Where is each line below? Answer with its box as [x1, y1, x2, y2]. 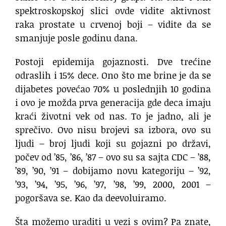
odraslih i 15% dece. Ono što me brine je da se [15, 68, 211, 82]
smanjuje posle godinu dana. [15, 31, 138, 44]
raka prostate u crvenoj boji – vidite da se [15, 17, 211, 31]
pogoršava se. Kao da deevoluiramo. [15, 191, 166, 204]
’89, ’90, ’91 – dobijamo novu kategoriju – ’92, [15, 163, 211, 177]
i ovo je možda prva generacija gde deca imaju [15, 95, 211, 109]
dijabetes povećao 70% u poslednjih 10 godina [15, 82, 211, 95]
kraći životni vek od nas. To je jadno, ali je [15, 109, 211, 123]
